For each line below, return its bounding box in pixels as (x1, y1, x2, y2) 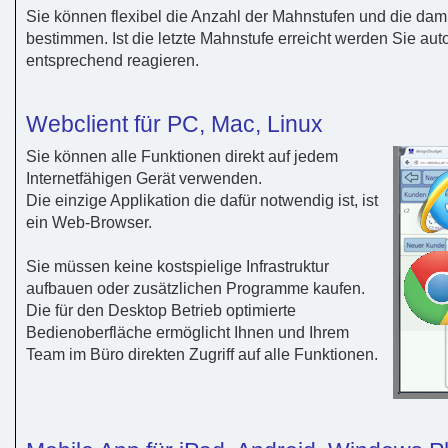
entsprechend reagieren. (26, 51, 199, 69)
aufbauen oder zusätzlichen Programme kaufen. (26, 279, 365, 297)
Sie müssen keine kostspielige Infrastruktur (26, 257, 329, 275)
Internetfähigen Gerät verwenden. (26, 169, 262, 187)
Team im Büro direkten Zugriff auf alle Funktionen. (26, 345, 378, 363)
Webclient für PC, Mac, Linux (26, 110, 323, 137)
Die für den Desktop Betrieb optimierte (26, 301, 296, 319)
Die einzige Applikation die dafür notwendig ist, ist (26, 191, 378, 209)
